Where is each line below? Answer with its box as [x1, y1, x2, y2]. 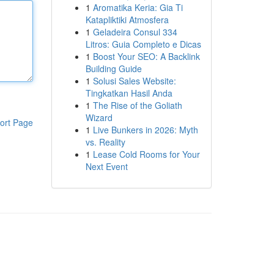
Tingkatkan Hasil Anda [85, 87, 172, 99]
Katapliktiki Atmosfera [85, 13, 169, 26]
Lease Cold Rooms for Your [92, 148, 200, 160]
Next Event [85, 160, 128, 172]
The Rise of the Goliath [92, 99, 182, 111]
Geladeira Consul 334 [92, 26, 177, 38]
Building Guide [85, 62, 142, 75]
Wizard [85, 111, 113, 124]
